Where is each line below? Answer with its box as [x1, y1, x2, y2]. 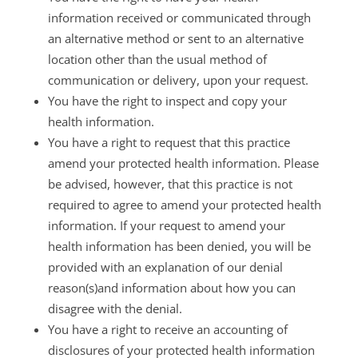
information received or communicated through [47, 10, 311, 26]
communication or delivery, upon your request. [47, 72, 308, 88]
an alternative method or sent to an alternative [47, 30, 304, 46]
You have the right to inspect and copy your [47, 93, 287, 109]
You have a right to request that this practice [47, 134, 290, 150]
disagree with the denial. [47, 300, 182, 316]
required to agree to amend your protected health [47, 197, 321, 213]
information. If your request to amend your [47, 217, 285, 233]
